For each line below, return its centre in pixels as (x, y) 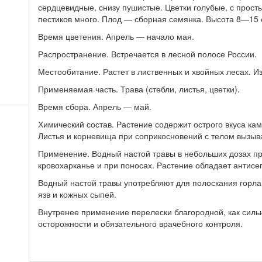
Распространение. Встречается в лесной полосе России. (147, 54)
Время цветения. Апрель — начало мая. (116, 36)
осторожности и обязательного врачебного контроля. (140, 223)
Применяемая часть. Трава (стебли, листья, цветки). (139, 89)
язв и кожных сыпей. (77, 194)
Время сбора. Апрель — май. (95, 106)
